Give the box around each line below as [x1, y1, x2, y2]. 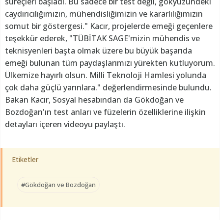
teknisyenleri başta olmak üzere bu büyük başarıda [5, 45, 192, 56]
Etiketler [12, 154, 38, 164]
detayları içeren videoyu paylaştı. [5, 118, 125, 130]
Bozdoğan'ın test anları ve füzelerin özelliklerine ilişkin [5, 106, 206, 117]
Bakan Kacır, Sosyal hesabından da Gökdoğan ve [5, 94, 184, 105]
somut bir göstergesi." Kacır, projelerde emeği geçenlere [5, 20, 213, 31]
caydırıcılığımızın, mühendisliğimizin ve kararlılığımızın [5, 8, 203, 19]
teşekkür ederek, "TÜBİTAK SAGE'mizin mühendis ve [5, 32, 200, 44]
